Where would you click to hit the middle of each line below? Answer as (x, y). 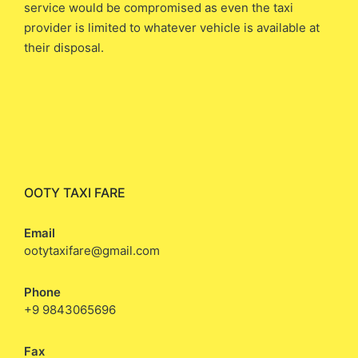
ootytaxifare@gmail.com (92, 251)
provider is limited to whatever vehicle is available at (172, 27)
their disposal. (64, 47)
